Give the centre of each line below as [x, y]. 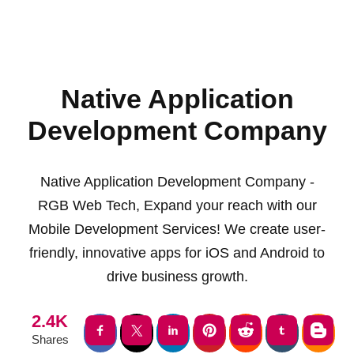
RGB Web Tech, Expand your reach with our [177, 205]
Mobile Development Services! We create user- [177, 229]
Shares [50, 339]
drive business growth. [177, 277]
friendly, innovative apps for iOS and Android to [177, 253]
